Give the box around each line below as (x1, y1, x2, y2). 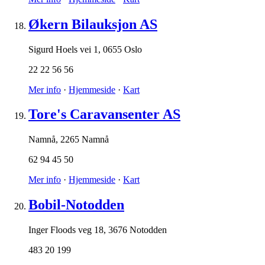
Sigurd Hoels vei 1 (28, 44, 98, 54)
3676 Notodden (108, 225, 167, 235)
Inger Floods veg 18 (28, 225, 104, 235)
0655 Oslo (103, 44, 142, 54)
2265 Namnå (60, 134, 109, 145)
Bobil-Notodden (28, 197, 124, 213)
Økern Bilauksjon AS (28, 16, 157, 32)
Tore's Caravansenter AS (28, 106, 180, 122)
